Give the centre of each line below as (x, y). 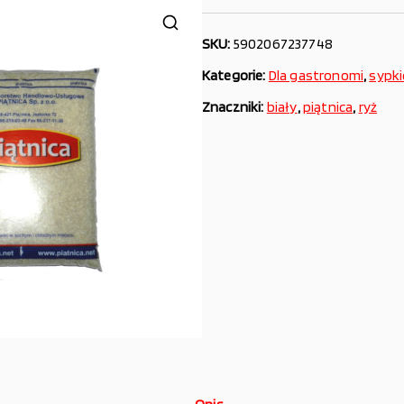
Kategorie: (235, 75)
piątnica (328, 107)
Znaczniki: (234, 107)
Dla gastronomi (316, 75)
